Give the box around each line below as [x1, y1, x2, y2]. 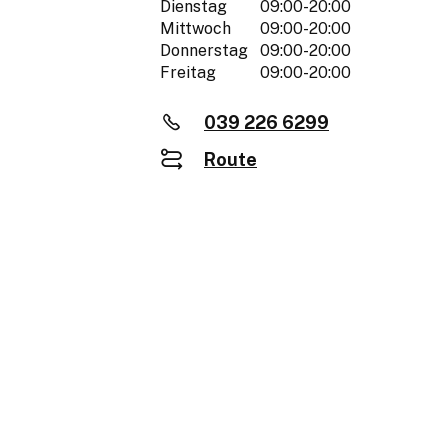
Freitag [160, 63, 216, 83]
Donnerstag [160, 41, 248, 61]
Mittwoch [160, 19, 231, 39]
